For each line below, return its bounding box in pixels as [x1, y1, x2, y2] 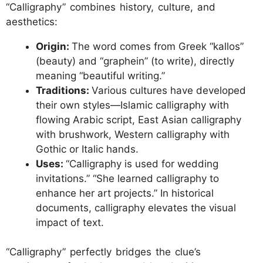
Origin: [36, 40, 72, 52]
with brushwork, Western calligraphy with [36, 128, 230, 140]
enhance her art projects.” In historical [36, 187, 214, 199]
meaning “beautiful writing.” [36, 69, 165, 82]
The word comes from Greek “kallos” [72, 40, 244, 52]
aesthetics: [6, 15, 58, 28]
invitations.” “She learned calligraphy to [36, 172, 219, 184]
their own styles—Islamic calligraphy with [36, 99, 229, 111]
